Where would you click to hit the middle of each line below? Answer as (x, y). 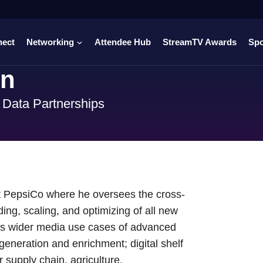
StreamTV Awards (200, 42)
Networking (50, 42)
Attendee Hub (123, 42)
